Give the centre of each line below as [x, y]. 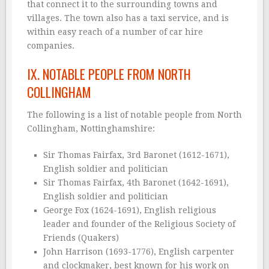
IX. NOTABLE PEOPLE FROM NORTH [109, 74]
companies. [51, 46]
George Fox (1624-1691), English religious [129, 210]
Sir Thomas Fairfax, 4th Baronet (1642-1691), [136, 183]
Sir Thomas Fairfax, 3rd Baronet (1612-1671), [136, 155]
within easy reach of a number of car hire [115, 32]
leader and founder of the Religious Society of [139, 224]
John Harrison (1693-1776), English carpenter [138, 252]
